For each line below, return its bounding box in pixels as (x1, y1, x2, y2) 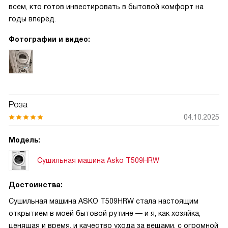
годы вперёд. (9, 15, 56, 23)
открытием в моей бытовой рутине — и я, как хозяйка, (9, 209, 201, 217)
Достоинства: (9, 181, 63, 189)
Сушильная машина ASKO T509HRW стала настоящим (9, 197, 198, 205)
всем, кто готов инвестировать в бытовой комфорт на (9, 3, 204, 11)
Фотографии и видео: (9, 35, 90, 43)
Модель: (9, 136, 40, 144)
